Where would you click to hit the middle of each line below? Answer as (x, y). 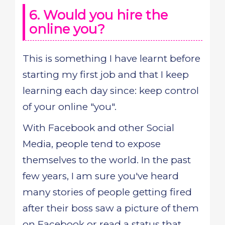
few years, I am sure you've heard (101, 176)
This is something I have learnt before (111, 59)
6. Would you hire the (98, 15)
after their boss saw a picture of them (111, 208)
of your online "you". (70, 107)
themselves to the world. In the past (107, 160)
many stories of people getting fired (107, 192)
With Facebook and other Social (98, 128)
